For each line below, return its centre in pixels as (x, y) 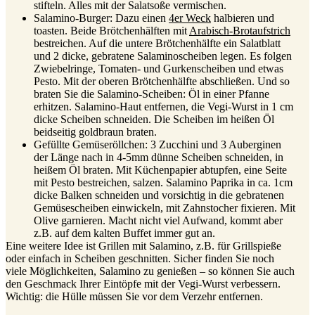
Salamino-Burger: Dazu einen (101, 18)
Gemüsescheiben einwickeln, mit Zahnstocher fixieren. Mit (165, 207)
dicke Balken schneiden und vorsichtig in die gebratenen (159, 195)
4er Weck (190, 18)
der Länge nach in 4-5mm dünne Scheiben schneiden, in (159, 157)
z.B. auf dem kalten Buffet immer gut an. (124, 233)
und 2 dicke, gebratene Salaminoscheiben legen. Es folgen (163, 56)
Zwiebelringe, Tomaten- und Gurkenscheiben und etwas (159, 68)
